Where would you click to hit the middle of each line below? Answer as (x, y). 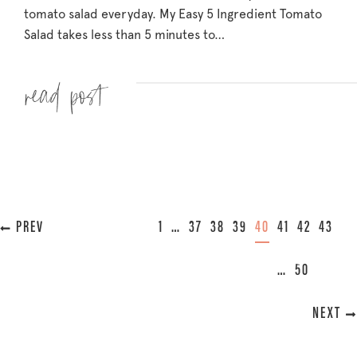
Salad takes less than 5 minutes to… (124, 34)
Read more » (67, 89)
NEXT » (317, 314)
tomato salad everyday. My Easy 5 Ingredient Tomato (173, 14)
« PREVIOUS (45, 228)
